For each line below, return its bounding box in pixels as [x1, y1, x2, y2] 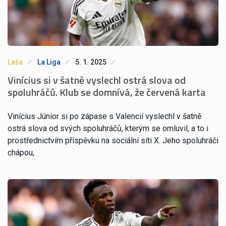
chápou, [8, 147, 34, 157]
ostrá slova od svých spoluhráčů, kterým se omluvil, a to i [8, 123, 208, 133]
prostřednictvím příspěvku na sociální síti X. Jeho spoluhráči [8, 135, 218, 145]
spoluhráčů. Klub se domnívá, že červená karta [8, 84, 206, 100]
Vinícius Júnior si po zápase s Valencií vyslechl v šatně [8, 111, 201, 121]
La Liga [37, 58, 61, 66]
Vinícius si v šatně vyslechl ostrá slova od [8, 72, 186, 88]
